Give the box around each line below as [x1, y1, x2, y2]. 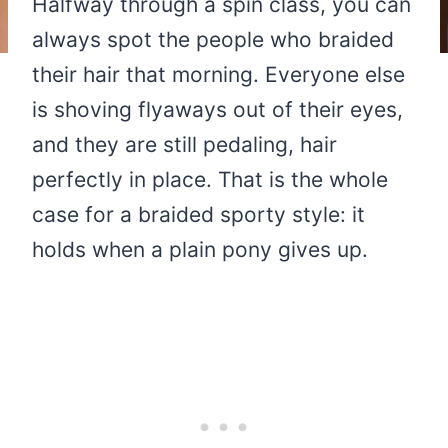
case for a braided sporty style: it [32, 201, 365, 227]
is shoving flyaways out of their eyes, [32, 96, 403, 122]
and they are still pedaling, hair [32, 131, 337, 157]
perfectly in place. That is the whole [32, 166, 388, 192]
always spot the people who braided [32, 26, 394, 52]
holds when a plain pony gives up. [32, 236, 368, 262]
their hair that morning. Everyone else [32, 61, 405, 87]
